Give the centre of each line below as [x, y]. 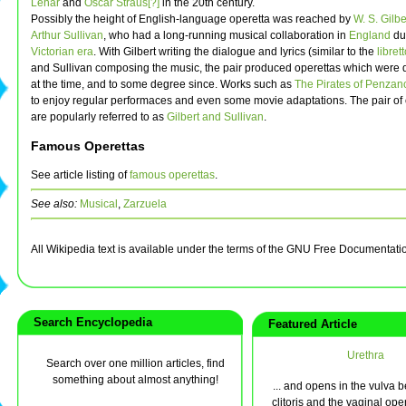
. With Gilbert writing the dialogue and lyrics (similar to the [235, 52]
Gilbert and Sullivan [215, 117]
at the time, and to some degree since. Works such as [163, 85]
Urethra [365, 356]
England [370, 36]
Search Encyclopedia [89, 323]
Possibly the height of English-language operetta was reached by [192, 19]
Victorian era [62, 52]
